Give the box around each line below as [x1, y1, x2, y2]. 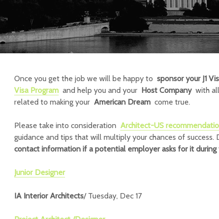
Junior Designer [14, 168, 65, 177]
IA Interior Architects [14, 191, 84, 200]
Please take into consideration [14, 121, 120, 130]
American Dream [94, 97, 151, 107]
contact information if [14, 144, 87, 153]
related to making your [14, 97, 94, 107]
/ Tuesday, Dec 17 [84, 191, 142, 200]
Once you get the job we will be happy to [14, 74, 157, 83]
